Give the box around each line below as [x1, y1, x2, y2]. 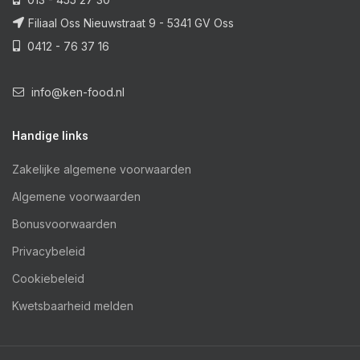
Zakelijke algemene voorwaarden [12, 162, 191, 177]
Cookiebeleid [12, 272, 84, 286]
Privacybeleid [12, 244, 85, 259]
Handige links [12, 128, 88, 145]
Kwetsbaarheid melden [12, 299, 133, 313]
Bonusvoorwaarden [12, 217, 117, 231]
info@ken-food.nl [28, 85, 125, 100]
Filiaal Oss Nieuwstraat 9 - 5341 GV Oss [28, 16, 234, 31]
